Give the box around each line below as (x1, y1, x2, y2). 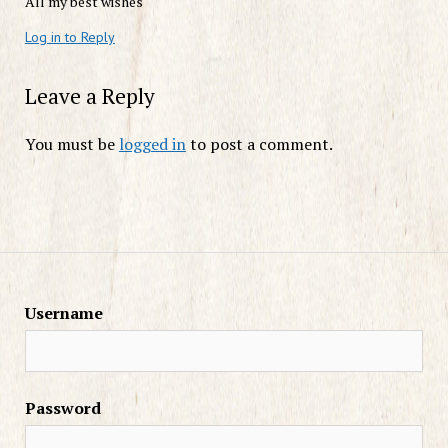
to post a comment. (185, 132, 333, 155)
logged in (118, 132, 186, 155)
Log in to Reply (24, 27, 115, 46)
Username (24, 301, 103, 324)
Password (24, 396, 101, 419)
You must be (24, 132, 119, 155)
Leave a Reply (24, 81, 155, 110)
